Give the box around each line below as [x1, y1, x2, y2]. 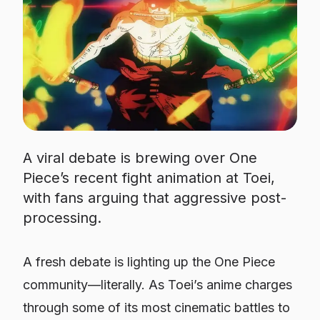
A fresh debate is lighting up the [23, 254, 214, 269]
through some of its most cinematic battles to [23, 300, 290, 315]
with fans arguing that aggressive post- [23, 189, 286, 206]
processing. [23, 209, 101, 226]
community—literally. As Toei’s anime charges [23, 277, 292, 292]
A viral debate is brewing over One [23, 149, 257, 166]
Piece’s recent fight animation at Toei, [23, 169, 275, 186]
